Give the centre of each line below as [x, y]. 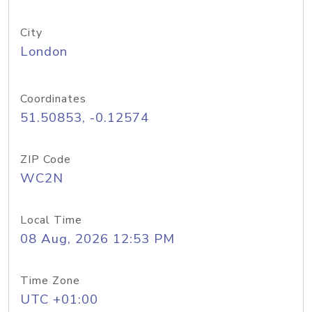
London [44, 52]
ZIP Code [46, 159]
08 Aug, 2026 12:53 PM [97, 239]
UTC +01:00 [59, 299]
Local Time [51, 220]
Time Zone [50, 281]
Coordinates [53, 99]
